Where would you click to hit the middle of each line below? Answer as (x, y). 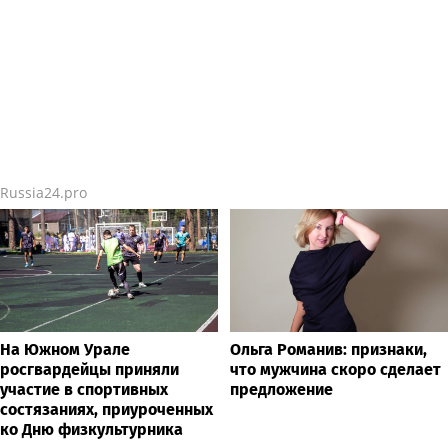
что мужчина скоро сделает (335, 369)
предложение (281, 389)
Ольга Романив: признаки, (328, 349)
